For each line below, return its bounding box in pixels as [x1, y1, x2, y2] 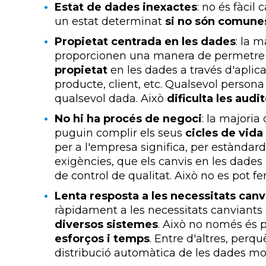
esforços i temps [55, 232, 150, 245]
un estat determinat [55, 14, 165, 28]
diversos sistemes [55, 217, 158, 231]
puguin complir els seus [55, 126, 185, 140]
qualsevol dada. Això [55, 91, 167, 105]
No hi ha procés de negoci [55, 112, 202, 125]
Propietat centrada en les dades [55, 34, 236, 48]
